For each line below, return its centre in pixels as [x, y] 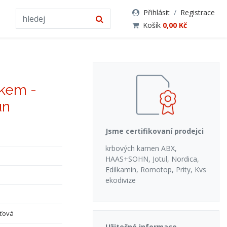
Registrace [198, 12]
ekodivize [121, 180]
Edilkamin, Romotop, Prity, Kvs [156, 169]
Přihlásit [157, 12]
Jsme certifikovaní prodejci [155, 131]
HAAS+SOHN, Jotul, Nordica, [152, 159]
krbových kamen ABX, [141, 148]
